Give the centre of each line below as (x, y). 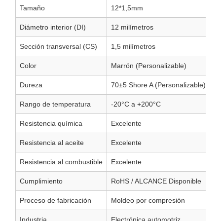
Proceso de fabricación (55, 201)
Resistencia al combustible (61, 162)
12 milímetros (132, 27)
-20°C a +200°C (136, 104)
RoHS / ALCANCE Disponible (156, 181)
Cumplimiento (41, 181)
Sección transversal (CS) (58, 47)
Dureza (31, 85)
